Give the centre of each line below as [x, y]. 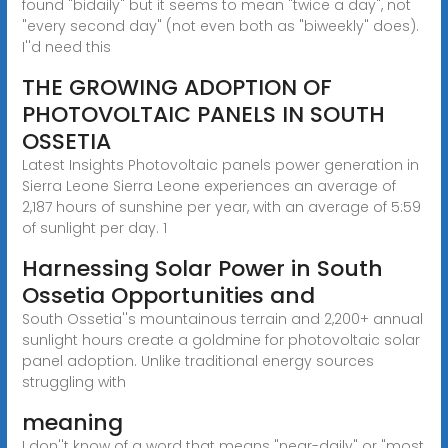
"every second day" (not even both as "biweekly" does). [220, 25]
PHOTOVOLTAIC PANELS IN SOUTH [203, 114]
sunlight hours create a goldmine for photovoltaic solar [220, 339]
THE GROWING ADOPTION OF [176, 87]
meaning [72, 422]
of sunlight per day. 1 [94, 227]
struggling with [73, 381]
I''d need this [66, 46]
